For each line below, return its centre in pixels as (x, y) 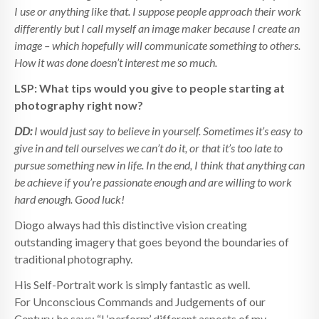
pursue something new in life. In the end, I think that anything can (159, 165)
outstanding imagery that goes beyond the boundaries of (152, 242)
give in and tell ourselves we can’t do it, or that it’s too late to (148, 148)
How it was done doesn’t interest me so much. (116, 63)
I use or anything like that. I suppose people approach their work (158, 11)
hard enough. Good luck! (69, 199)
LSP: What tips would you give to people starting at (150, 88)
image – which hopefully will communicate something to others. (157, 46)
